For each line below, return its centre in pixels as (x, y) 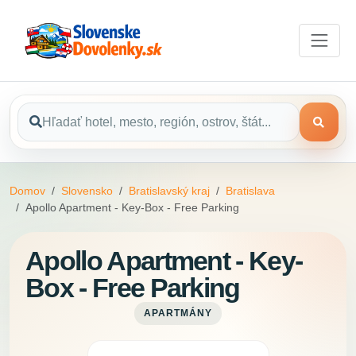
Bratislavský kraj (169, 191)
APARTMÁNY (178, 313)
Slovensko (87, 191)
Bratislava (250, 191)
